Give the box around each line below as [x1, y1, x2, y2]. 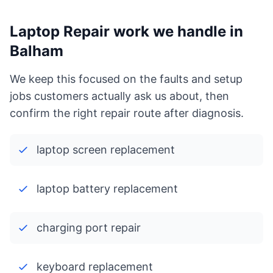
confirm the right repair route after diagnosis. [10, 107, 244, 119]
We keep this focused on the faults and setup [10, 73, 243, 85]
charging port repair [37, 221, 141, 234]
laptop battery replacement [37, 182, 178, 195]
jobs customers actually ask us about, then [10, 90, 229, 102]
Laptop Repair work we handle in [10, 23, 243, 40]
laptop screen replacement [37, 143, 175, 156]
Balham [10, 42, 63, 60]
